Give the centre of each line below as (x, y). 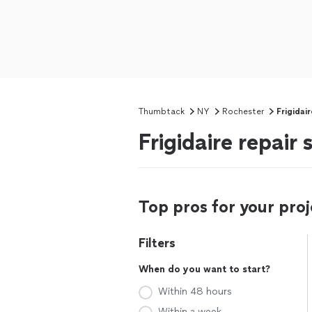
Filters (157, 243)
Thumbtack (162, 111)
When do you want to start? (204, 269)
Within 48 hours (195, 291)
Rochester (243, 111)
